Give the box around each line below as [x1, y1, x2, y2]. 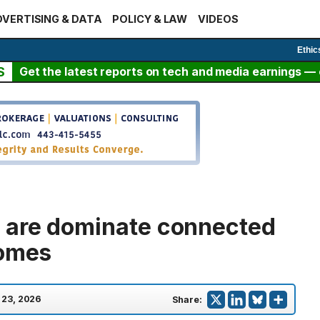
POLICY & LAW [112, 13, 188, 25]
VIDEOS [198, 13, 239, 25]
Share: [171, 294, 202, 305]
